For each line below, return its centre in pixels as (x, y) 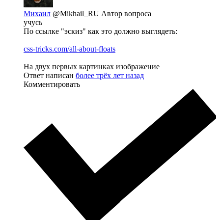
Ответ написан (50, 75)
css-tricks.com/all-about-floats (69, 49)
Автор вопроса (126, 13)
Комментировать (52, 84)
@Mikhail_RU (77, 13)
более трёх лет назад (110, 75)
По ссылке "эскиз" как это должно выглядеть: (100, 31)
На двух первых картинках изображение (92, 66)
